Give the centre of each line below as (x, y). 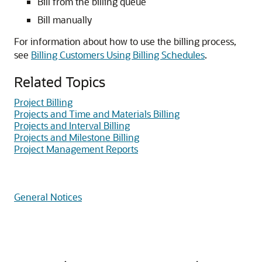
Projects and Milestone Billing (77, 137)
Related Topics (60, 82)
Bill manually (65, 20)
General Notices (48, 197)
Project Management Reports (76, 149)
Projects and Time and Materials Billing (97, 114)
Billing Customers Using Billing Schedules (118, 55)
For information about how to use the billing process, (125, 41)
